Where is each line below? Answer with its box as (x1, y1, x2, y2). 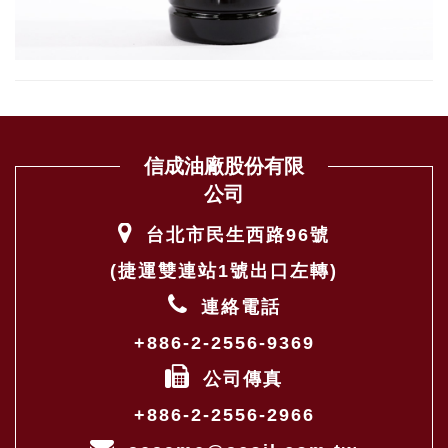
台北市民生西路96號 (139, 224, 330, 245)
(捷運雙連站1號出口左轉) (110, 260, 338, 281)
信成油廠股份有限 (144, 155, 304, 178)
